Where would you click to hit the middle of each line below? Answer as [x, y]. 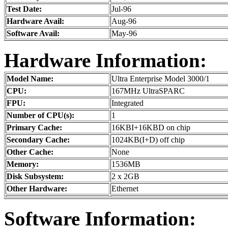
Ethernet [125, 189]
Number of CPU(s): [40, 116]
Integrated [127, 103]
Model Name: [30, 79]
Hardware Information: [105, 61]
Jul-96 [121, 9]
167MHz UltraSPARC [148, 91]
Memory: [23, 164]
